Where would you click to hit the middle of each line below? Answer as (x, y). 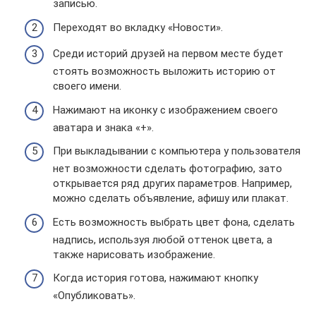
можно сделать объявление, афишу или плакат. (171, 199)
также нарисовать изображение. (134, 254)
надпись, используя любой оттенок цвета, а (163, 239)
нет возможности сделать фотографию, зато (168, 169)
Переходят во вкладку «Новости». (138, 27)
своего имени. (87, 86)
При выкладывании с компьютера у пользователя (177, 151)
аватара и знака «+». (103, 127)
